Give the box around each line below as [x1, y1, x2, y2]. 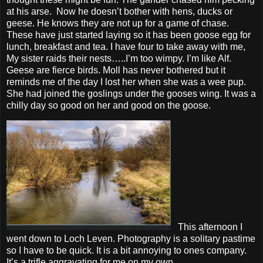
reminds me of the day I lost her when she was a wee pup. [6, 76, 246, 87]
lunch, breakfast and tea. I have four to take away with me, [6, 41, 245, 52]
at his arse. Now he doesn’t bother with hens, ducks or [6, 6, 232, 16]
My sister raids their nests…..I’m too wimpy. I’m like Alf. [6, 53, 231, 63]
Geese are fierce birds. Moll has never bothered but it [6, 65, 225, 75]
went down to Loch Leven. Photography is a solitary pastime [6, 234, 255, 244]
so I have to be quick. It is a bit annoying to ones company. [6, 245, 247, 256]
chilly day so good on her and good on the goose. [6, 100, 211, 110]
